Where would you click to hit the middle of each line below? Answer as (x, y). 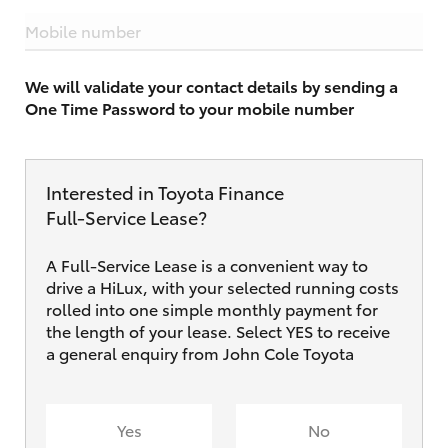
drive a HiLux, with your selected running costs (222, 286)
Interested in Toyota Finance (165, 191)
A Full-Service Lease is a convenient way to (207, 264)
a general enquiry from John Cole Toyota (200, 352)
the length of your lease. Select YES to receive (218, 330)
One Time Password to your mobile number (189, 107)
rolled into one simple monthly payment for (212, 308)
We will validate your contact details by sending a (211, 85)
